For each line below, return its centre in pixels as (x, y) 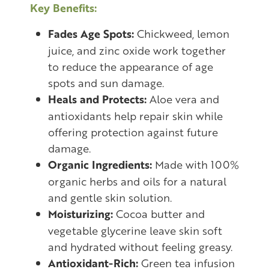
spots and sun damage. (106, 82)
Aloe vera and (183, 98)
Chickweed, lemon (182, 33)
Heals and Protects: (97, 99)
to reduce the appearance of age (131, 66)
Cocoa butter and (159, 213)
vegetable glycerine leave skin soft (135, 230)
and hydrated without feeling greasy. (140, 246)
